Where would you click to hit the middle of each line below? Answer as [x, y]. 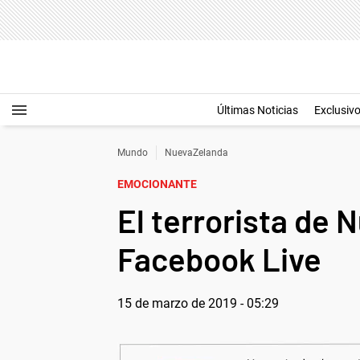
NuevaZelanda [196, 153]
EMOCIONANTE [157, 184]
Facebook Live [219, 259]
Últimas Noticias [258, 110]
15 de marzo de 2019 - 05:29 [198, 303]
